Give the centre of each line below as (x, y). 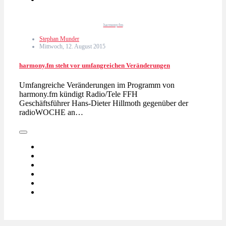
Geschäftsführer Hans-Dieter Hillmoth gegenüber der (104, 103)
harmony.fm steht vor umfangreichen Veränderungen (95, 65)
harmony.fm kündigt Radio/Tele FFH (78, 94)
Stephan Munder (59, 39)
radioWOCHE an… (51, 112)
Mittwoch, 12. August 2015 (72, 46)
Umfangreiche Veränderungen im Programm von (97, 85)
